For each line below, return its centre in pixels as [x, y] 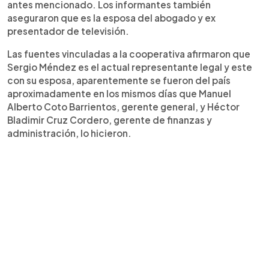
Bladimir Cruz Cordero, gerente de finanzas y [110, 119]
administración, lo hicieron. [69, 133]
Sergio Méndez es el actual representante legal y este [130, 67]
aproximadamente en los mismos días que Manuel [119, 93]
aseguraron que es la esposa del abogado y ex [111, 17]
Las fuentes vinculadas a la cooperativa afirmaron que [129, 53]
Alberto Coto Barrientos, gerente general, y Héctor [123, 106]
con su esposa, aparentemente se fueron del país [119, 80]
